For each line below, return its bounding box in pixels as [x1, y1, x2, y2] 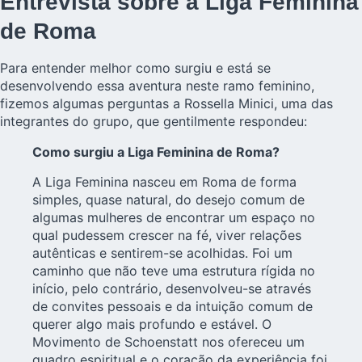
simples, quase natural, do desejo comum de [32, 191, 305, 208]
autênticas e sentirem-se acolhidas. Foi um [32, 244, 293, 261]
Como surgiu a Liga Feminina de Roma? [32, 144, 280, 161]
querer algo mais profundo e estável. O [32, 315, 271, 332]
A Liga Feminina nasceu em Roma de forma [32, 173, 297, 190]
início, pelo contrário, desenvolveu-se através [32, 280, 311, 297]
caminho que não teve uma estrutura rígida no [32, 262, 315, 279]
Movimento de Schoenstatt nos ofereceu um [32, 333, 305, 350]
